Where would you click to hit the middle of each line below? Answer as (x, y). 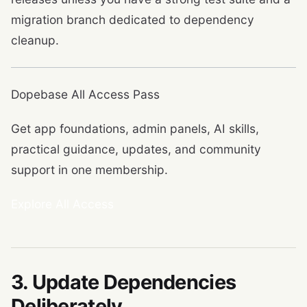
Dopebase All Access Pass (85, 94)
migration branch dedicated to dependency (133, 19)
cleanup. (35, 40)
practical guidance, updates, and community (136, 149)
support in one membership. (89, 169)
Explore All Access (62, 204)
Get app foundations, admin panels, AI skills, (135, 128)
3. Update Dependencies (124, 282)
